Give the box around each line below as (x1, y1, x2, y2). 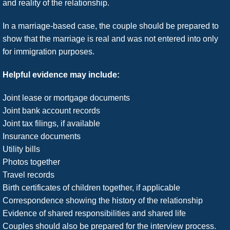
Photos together (3, 158, 60, 167)
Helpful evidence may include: (3, 70, 120, 80)
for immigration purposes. (3, 47, 94, 56)
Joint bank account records (3, 106, 100, 116)
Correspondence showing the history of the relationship (3, 196, 203, 205)
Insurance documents (3, 132, 81, 141)
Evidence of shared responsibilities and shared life (3, 209, 186, 218)
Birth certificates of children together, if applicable (3, 183, 180, 193)
